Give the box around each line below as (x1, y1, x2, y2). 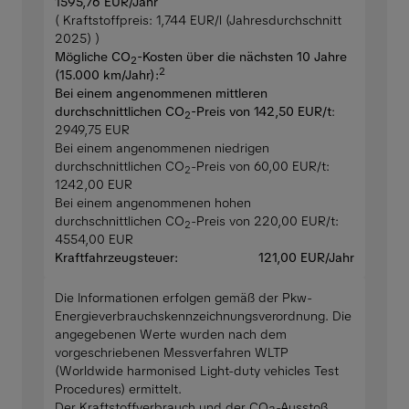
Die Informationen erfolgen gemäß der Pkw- (55, 288, 312, 306)
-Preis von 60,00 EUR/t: (191, 157, 330, 174)
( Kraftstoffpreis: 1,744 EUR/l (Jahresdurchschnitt (55, 11, 341, 28)
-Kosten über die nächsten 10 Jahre (137, 47, 347, 65)
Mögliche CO (55, 47, 131, 65)
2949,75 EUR (55, 121, 130, 138)
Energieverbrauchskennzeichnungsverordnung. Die (55, 307, 351, 324)
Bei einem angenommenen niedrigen (55, 139, 269, 156)
